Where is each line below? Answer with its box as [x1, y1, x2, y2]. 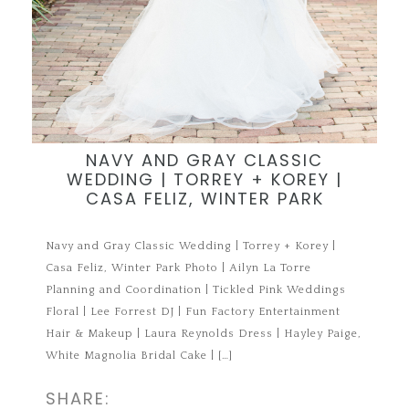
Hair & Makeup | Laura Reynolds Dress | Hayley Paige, [46, 327, 362, 340]
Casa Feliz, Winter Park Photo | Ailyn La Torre [46, 261, 312, 274]
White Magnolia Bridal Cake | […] [46, 349, 234, 362]
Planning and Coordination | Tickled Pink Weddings [46, 283, 347, 296]
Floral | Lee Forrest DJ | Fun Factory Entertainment [46, 305, 341, 318]
